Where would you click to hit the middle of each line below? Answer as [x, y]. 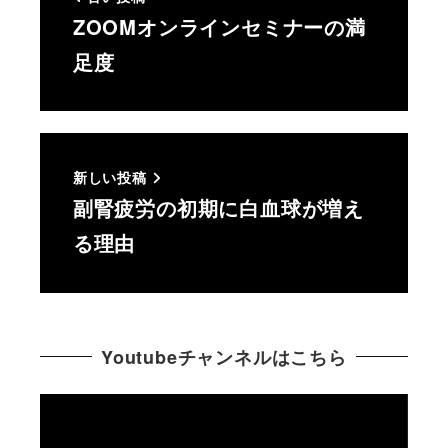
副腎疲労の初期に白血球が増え [218, 208]
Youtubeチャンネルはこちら [224, 356]
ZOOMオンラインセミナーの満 [219, 26]
